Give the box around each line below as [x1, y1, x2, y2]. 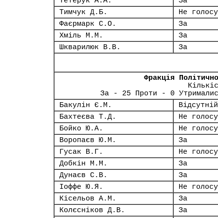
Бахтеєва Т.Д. [59, 113, 116, 121]
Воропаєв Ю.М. [59, 136, 116, 144]
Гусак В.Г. [59, 148, 103, 156]
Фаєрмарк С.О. [59, 20, 116, 28]
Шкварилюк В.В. [59, 43, 121, 51]
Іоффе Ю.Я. [59, 183, 103, 191]
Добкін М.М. [59, 160, 108, 167]
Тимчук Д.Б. [59, 8, 108, 16]
